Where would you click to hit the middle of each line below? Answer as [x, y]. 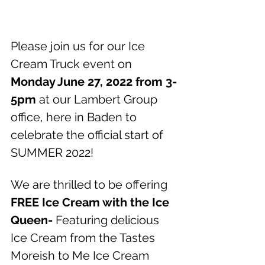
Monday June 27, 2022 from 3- [94, 81]
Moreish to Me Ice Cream [81, 255]
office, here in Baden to [75, 117]
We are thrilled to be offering [91, 184]
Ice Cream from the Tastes [84, 237]
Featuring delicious [107, 220]
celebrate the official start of [88, 135]
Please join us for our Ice [79, 46]
